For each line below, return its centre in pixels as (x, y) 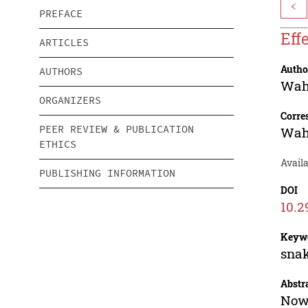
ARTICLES (64, 43)
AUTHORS (61, 71)
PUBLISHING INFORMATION (107, 173)
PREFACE (61, 14)
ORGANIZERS (70, 100)
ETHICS (58, 144)
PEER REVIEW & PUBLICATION (117, 129)
